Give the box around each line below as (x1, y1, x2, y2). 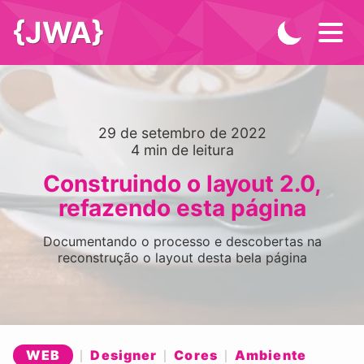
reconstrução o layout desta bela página (57, 249, 307, 266)
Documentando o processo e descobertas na (42, 233, 322, 249)
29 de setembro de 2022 (97, 124, 266, 141)
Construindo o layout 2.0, (43, 170, 321, 197)
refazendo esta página (58, 194, 306, 222)
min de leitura (139, 141, 234, 158)
